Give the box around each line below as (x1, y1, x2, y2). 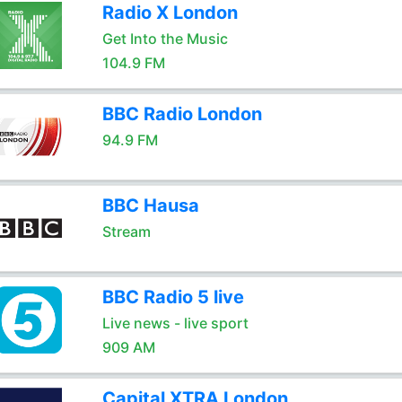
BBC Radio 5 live (101, 286, 244, 308)
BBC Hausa (101, 195, 199, 216)
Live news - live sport (101, 314, 249, 332)
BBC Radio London (101, 103, 262, 125)
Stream (101, 223, 151, 240)
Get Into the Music (101, 30, 228, 48)
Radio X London (101, 2, 238, 23)
